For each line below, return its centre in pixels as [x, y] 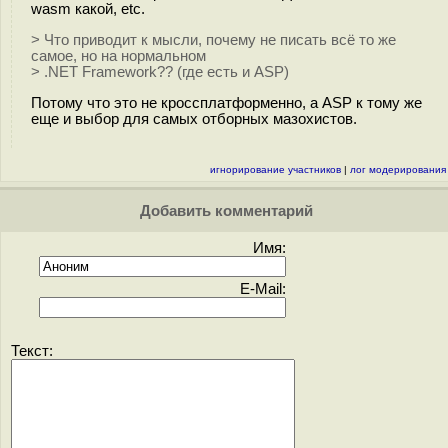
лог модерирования [398, 169]
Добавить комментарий [224, 211]
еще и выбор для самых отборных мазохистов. [194, 118]
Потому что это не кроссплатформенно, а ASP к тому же [226, 102]
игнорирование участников [275, 169]
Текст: [32, 351]
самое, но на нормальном [118, 55]
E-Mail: [263, 289]
